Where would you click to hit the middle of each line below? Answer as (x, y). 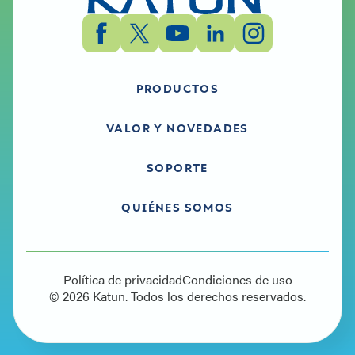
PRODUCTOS (177, 88)
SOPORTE (177, 168)
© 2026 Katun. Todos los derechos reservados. (177, 296)
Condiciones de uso (237, 280)
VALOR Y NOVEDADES (177, 128)
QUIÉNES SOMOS (177, 207)
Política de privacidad (122, 280)
